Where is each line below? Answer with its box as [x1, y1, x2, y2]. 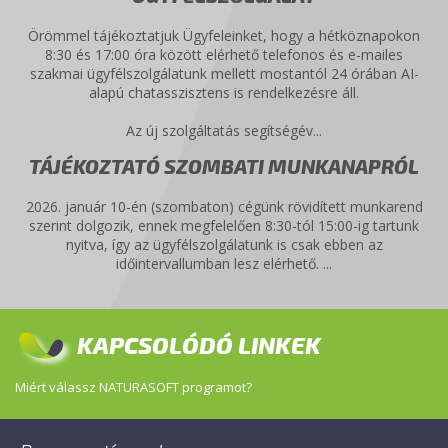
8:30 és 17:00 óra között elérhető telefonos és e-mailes [45, 45, 403, 64]
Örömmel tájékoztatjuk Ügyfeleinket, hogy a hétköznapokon [28, 26, 420, 45]
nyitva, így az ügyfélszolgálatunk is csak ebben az [65, 235, 383, 254]
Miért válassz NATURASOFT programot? [15, 378, 252, 396]
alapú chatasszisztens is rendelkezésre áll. [89, 83, 359, 102]
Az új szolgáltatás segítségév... [126, 121, 322, 140]
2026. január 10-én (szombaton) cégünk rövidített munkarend [25, 197, 423, 216]
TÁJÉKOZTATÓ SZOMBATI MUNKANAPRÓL [29, 154, 419, 178]
